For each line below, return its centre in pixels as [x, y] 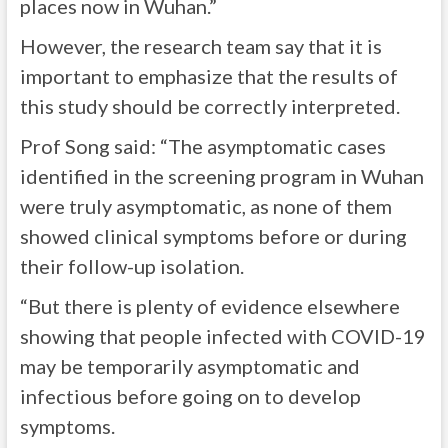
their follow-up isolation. [131, 266]
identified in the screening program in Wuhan [221, 176]
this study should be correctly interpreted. [209, 106]
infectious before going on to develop [190, 396]
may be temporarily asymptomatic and [189, 366]
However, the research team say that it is [200, 46]
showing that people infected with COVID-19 [222, 336]
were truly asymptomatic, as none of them [205, 206]
